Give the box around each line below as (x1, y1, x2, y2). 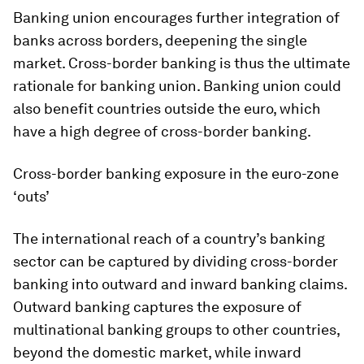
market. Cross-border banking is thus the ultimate (13, 54, 350, 71)
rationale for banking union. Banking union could (13, 76, 341, 94)
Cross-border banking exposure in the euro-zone (13, 164, 339, 182)
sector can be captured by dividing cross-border (13, 252, 338, 270)
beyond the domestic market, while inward (13, 343, 301, 361)
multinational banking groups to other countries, (13, 320, 340, 338)
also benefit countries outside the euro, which (13, 99, 321, 117)
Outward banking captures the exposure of (13, 297, 301, 315)
